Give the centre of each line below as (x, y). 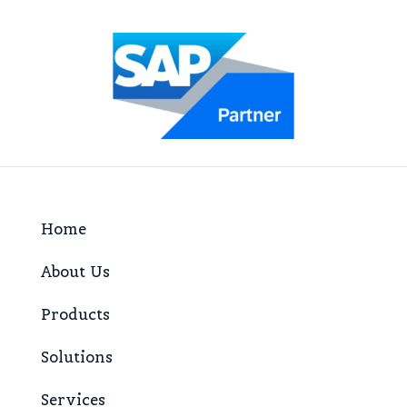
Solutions (77, 358)
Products (75, 315)
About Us (75, 273)
